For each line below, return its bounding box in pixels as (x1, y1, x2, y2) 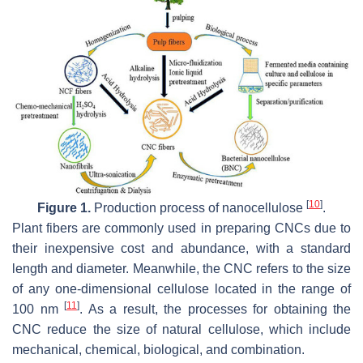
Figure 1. (37, 200, 91, 215)
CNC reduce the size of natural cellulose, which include (12, 322, 351, 336)
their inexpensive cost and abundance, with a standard (12, 241, 351, 255)
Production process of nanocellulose (91, 200, 306, 215)
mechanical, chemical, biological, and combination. (12, 342, 305, 357)
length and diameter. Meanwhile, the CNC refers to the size (12, 261, 351, 275)
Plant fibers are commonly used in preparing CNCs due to (12, 220, 351, 235)
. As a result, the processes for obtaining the (79, 301, 351, 316)
